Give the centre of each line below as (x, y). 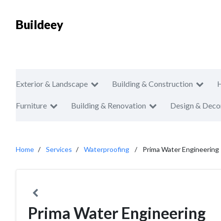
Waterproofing (107, 149)
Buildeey (39, 24)
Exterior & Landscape (52, 84)
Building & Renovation (109, 105)
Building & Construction (152, 84)
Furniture (31, 105)
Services (59, 149)
